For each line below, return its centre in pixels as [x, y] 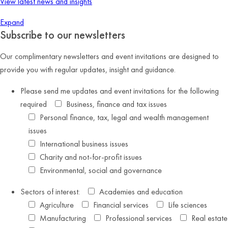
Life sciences [188, 205]
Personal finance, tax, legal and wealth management [124, 117]
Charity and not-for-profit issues [91, 157]
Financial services [121, 205]
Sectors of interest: [50, 191]
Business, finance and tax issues [117, 104]
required [34, 104]
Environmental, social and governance [101, 170]
